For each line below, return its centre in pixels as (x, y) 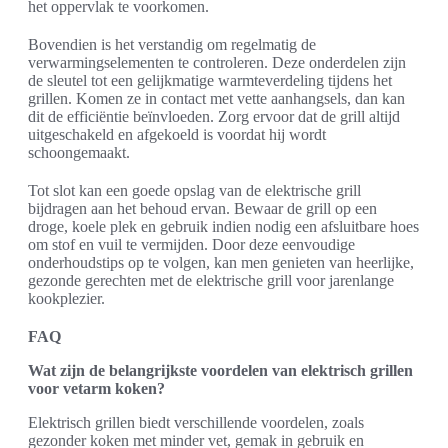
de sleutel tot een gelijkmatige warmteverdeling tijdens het (210, 80)
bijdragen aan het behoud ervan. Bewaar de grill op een (202, 208)
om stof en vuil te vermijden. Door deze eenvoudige (191, 244)
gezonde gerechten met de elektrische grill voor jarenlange (211, 280)
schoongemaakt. (79, 152)
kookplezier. (66, 298)
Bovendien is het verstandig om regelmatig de (172, 44)
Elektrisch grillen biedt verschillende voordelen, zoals (196, 422)
